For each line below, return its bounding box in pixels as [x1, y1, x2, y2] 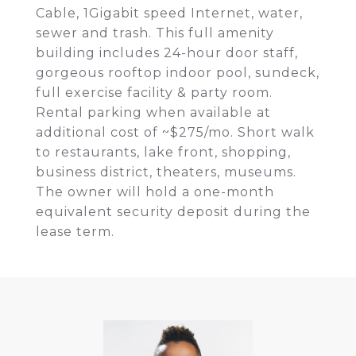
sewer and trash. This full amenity [36, 25, 274, 41]
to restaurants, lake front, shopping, [36, 145, 291, 160]
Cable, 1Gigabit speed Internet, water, [36, 6, 303, 21]
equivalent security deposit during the [36, 204, 311, 219]
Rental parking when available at [36, 105, 271, 120]
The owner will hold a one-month [36, 184, 274, 199]
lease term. [36, 224, 114, 239]
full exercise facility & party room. [36, 85, 273, 100]
